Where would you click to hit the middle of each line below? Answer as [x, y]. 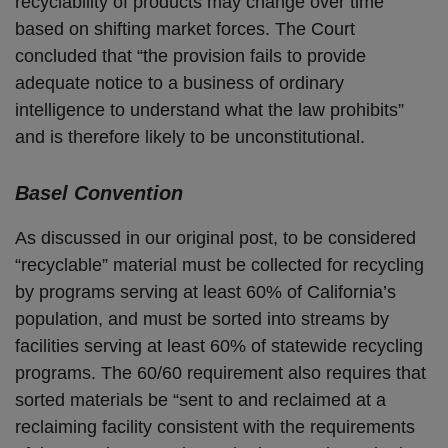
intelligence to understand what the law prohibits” [209, 110]
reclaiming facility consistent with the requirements [215, 427]
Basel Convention [99, 193]
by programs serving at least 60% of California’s [205, 292]
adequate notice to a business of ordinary [179, 83]
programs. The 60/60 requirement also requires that [220, 373]
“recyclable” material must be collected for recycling [219, 265]
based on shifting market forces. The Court [185, 29]
